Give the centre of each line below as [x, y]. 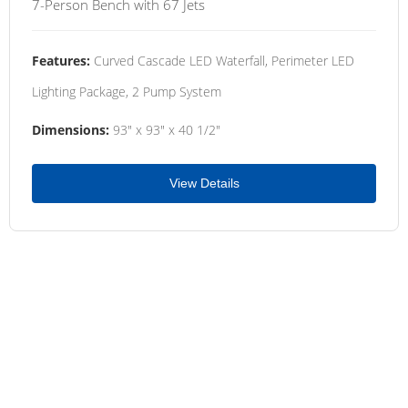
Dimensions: [71, 129]
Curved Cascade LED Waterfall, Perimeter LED [222, 60]
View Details [204, 183]
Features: [61, 60]
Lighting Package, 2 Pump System [127, 91]
